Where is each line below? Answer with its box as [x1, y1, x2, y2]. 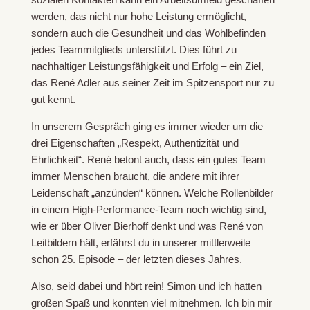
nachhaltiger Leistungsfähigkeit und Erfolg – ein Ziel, [30, 60, 264, 73]
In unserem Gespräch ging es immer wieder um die [30, 120, 263, 133]
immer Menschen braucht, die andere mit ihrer [30, 170, 239, 183]
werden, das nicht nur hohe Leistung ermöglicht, [30, 10, 246, 23]
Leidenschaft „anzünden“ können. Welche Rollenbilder [30, 187, 273, 199]
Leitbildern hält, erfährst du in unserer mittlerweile [30, 237, 250, 249]
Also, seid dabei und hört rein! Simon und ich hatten [30, 280, 262, 293]
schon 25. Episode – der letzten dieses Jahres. [30, 253, 242, 266]
